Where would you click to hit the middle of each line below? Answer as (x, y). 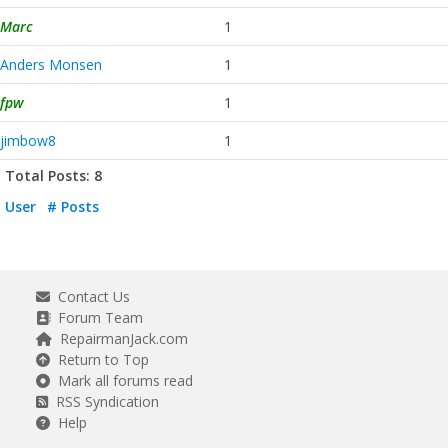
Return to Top (99, 360)
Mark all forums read (121, 381)
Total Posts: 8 (53, 176)
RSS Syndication (103, 402)
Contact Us (90, 297)
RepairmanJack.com (120, 339)
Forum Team (96, 318)
